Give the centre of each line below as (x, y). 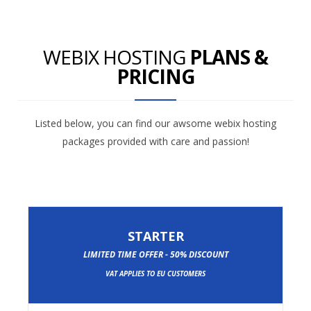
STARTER (155, 236)
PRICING (155, 77)
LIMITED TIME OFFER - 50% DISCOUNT (155, 255)
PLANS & (229, 57)
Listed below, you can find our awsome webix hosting (155, 124)
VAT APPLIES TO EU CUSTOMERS (155, 274)
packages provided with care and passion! (155, 142)
